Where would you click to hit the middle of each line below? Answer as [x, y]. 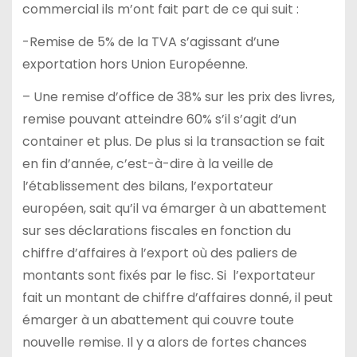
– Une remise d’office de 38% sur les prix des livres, [178, 96]
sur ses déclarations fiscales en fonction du [156, 230]
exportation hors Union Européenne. [135, 64]
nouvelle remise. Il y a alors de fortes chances [164, 342]
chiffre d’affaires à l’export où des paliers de [159, 253]
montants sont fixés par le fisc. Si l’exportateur [169, 275]
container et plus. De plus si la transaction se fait [173, 141]
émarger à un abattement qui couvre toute [158, 320]
